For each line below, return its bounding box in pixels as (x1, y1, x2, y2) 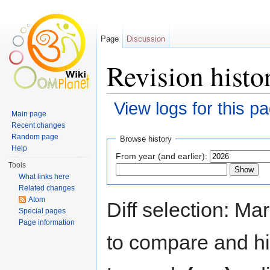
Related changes (19, 184, 75, 192)
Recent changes (11, 121, 66, 130)
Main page (11, 110, 47, 118)
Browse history (119, 134, 172, 144)
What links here (19, 172, 70, 181)
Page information (19, 218, 75, 227)
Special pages (19, 207, 66, 215)
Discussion (127, 34, 166, 43)
